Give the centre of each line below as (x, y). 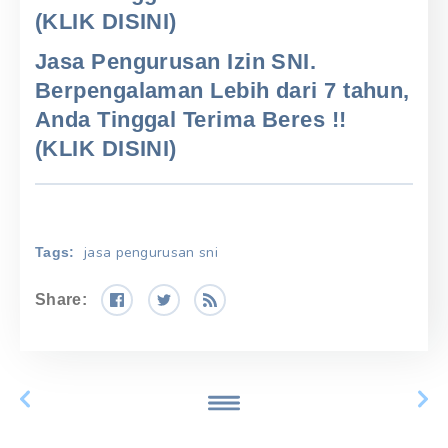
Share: (61, 300)
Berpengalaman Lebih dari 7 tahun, (222, 91)
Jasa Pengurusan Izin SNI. (176, 62)
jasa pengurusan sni (151, 253)
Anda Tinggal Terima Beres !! (191, 120)
